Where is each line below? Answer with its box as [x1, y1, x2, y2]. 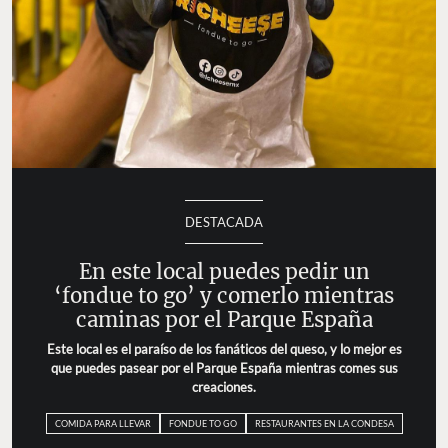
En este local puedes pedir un [78, 258, 370, 285]
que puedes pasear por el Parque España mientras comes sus [50, 359, 398, 376]
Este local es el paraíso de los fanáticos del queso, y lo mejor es [46, 340, 402, 357]
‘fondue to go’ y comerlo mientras [54, 282, 394, 309]
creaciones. [192, 378, 256, 395]
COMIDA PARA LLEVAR [54, 417, 151, 429]
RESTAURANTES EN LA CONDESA [254, 417, 394, 429]
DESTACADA [185, 213, 263, 230]
